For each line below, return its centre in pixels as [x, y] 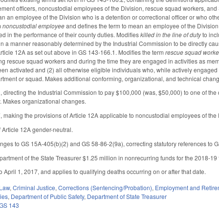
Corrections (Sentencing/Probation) [105, 188]
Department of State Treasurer [127, 197]
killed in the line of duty [171, 34]
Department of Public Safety [48, 197]
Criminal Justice [34, 188]
